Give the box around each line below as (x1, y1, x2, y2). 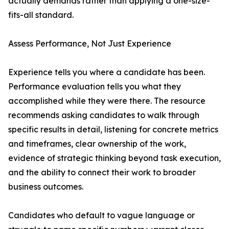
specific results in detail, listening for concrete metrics (8, 124, 218, 134)
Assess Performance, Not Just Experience (8, 38, 171, 49)
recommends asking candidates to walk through (8, 110, 199, 120)
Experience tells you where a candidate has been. (8, 67, 205, 77)
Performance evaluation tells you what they (8, 81, 181, 91)
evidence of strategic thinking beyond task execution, (8, 153, 221, 163)
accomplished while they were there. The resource (8, 96, 205, 106)
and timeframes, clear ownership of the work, (8, 139, 186, 149)
